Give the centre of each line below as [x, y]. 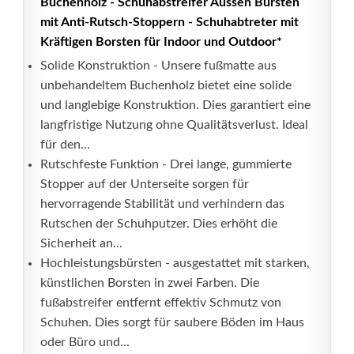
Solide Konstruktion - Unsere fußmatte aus [158, 66]
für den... [65, 145]
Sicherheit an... [81, 243]
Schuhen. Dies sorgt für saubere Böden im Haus [172, 322]
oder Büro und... [85, 342]
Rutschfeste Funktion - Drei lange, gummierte [166, 164]
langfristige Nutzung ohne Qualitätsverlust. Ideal [174, 125]
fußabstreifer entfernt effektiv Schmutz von [161, 303]
